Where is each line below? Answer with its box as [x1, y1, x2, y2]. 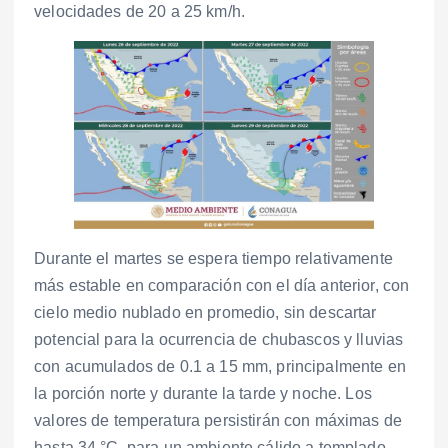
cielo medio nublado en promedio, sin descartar [34, 304, 377, 322]
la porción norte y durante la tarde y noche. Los [34, 385, 372, 403]
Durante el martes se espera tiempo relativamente [34, 250, 393, 268]
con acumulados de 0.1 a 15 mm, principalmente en [34, 358, 406, 376]
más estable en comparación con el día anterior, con [34, 277, 410, 295]
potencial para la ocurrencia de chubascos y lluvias [34, 331, 404, 349]
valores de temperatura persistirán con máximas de [34, 412, 402, 430]
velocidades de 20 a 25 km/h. [34, 3, 246, 21]
